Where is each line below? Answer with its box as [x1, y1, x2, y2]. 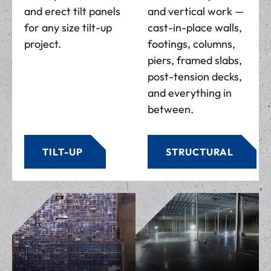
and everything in [148, 86, 232, 100]
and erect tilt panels [24, 4, 120, 19]
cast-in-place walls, [148, 21, 242, 35]
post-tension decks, [148, 70, 242, 84]
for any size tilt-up [24, 21, 112, 35]
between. [148, 102, 194, 117]
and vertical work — [148, 4, 244, 19]
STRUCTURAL [166, 145, 233, 158]
